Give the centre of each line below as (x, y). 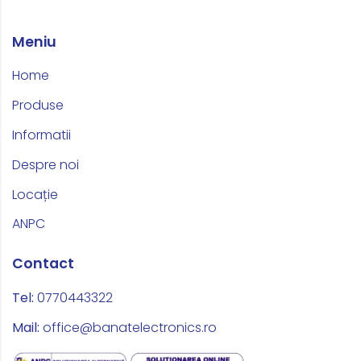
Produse (38, 106)
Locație (35, 194)
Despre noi (46, 164)
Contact (43, 264)
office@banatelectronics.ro (130, 327)
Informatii (41, 135)
